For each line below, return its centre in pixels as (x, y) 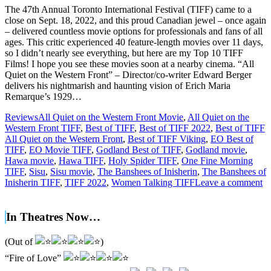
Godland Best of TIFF (139, 149)
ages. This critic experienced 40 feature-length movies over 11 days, (134, 42)
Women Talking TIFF (153, 182)
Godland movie (215, 149)
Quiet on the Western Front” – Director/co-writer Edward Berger (128, 74)
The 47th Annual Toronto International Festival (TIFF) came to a (128, 9)
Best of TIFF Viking (167, 139)
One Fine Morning (217, 160)
